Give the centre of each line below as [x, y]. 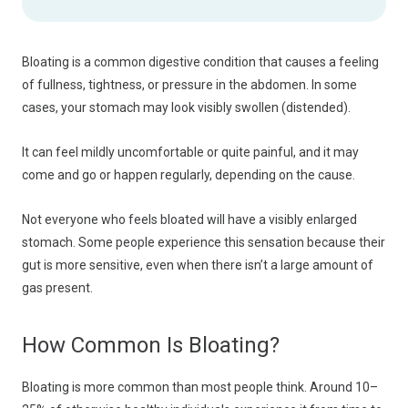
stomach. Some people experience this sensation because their [204, 242]
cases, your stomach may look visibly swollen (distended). [186, 107]
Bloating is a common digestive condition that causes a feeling [200, 62]
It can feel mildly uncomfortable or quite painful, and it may [190, 152]
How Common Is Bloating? [151, 345]
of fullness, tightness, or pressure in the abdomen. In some [189, 85]
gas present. [57, 288]
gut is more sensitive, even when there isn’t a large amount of [198, 265]
